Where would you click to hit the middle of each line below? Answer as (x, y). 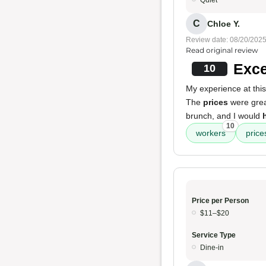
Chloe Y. (224, 23)
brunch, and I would (224, 116)
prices (216, 102)
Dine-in (212, 248)
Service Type (214, 235)
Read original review (222, 50)
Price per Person (220, 201)
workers (211, 133)
